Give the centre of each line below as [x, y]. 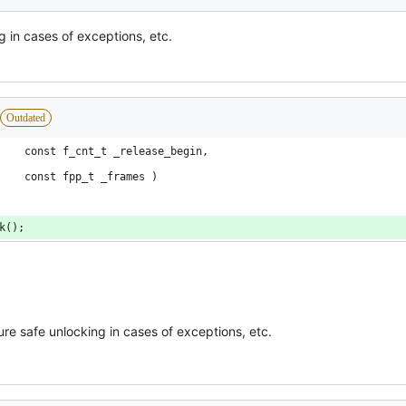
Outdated [26, 118]
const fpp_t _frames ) [91, 177]
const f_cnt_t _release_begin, [116, 152]
